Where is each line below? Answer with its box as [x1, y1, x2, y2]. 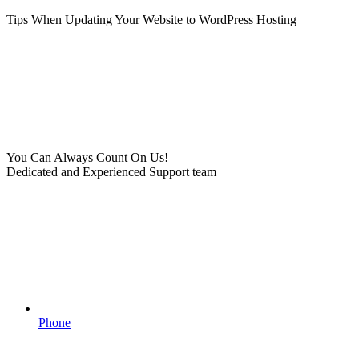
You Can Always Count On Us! [6, 151, 168, 164]
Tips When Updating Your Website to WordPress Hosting [6, 13, 296, 26]
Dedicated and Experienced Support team [6, 165, 216, 179]
